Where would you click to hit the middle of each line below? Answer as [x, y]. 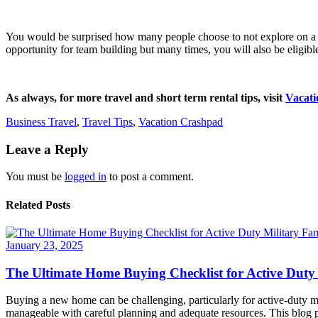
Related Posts [38, 204]
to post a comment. [150, 177]
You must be [35, 177]
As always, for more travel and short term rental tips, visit [146, 97]
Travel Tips [108, 121]
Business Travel [41, 121]
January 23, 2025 [44, 245]
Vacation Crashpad [181, 121]
